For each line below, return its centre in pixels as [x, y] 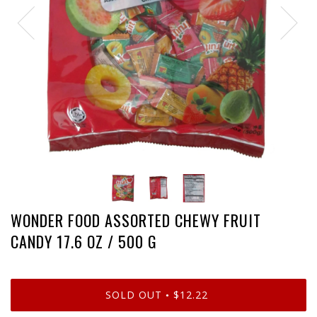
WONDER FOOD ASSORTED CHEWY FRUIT [136, 220]
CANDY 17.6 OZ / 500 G [84, 241]
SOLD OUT [134, 294]
